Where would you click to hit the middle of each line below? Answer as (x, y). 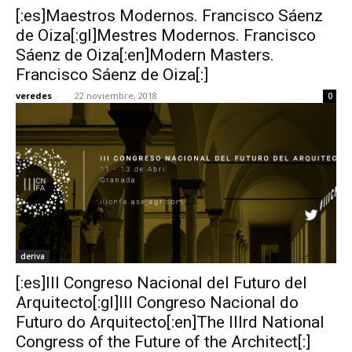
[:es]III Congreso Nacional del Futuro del (161, 282)
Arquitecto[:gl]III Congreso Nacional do (157, 302)
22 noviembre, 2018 (116, 95)
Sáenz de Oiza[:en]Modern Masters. (145, 55)
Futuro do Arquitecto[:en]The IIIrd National (170, 322)
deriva (33, 256)
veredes (34, 95)
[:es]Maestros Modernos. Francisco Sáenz (169, 15)
